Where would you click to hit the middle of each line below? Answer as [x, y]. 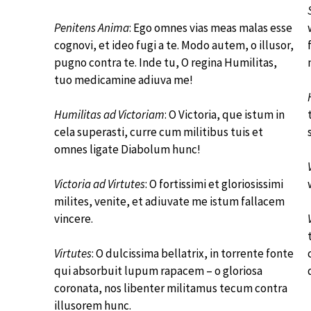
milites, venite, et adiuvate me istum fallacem [169, 201]
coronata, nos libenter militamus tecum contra [171, 288]
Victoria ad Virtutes [100, 184]
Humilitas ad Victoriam [109, 115]
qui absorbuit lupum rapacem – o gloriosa [158, 271]
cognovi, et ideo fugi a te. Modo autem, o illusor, [174, 45]
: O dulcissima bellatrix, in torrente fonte [193, 253]
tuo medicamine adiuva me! [124, 80]
